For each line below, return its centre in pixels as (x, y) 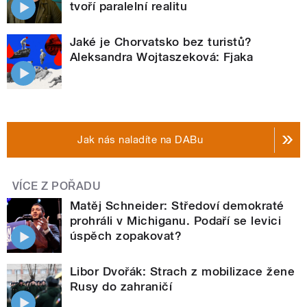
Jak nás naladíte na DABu (140, 140)
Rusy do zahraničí (121, 287)
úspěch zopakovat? (126, 236)
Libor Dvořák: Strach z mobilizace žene (183, 272)
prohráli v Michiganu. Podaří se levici (176, 221)
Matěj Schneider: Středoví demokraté (177, 206)
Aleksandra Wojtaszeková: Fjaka (162, 57)
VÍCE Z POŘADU (57, 186)
